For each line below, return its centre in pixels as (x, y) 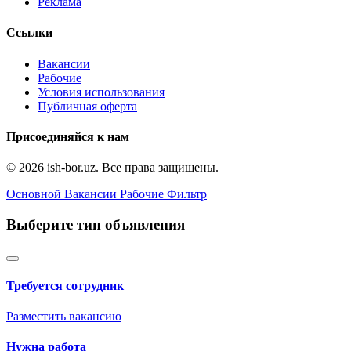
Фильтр (187, 194)
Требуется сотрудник (65, 285)
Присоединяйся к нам (68, 136)
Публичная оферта (87, 106)
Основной (34, 194)
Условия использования (101, 92)
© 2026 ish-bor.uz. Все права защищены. (112, 168)
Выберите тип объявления (96, 224)
